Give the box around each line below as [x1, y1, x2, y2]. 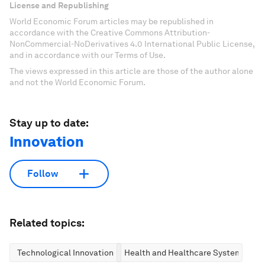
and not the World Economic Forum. [9, 77, 146, 87]
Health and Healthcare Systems [124, 247, 246, 257]
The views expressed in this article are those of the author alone [9, 66, 253, 76]
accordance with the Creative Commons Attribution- [9, 27, 210, 37]
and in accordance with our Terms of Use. [9, 50, 166, 60]
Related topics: [9, 216, 85, 229]
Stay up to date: [9, 116, 89, 129]
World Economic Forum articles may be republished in [9, 16, 214, 26]
